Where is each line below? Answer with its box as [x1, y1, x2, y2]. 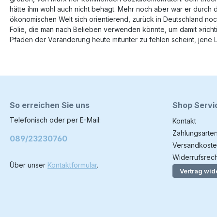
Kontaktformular [47, 161, 97, 169]
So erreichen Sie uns [10, 100, 90, 110]
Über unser [10, 161, 47, 169]
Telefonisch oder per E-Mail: [10, 116, 101, 124]
